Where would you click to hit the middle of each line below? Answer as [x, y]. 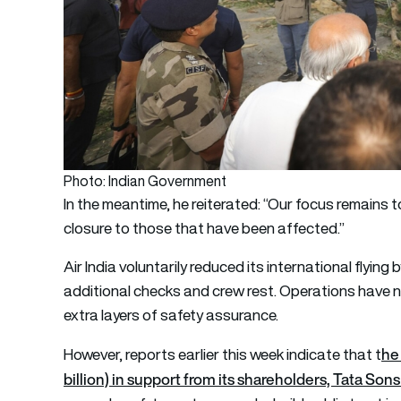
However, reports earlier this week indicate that [220, 354]
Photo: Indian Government [145, 180]
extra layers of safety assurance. [171, 315]
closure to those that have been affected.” [205, 228]
